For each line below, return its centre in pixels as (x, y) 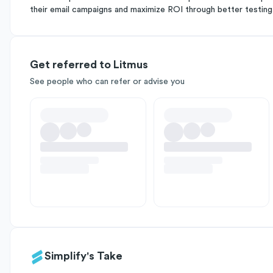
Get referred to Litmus (89, 65)
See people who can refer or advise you (107, 82)
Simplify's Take (83, 256)
